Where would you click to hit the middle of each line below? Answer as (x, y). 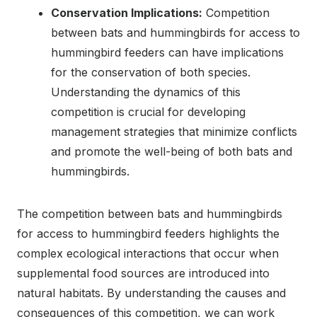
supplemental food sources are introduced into (143, 273)
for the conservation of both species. (151, 72)
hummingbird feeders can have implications (167, 52)
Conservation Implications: (127, 12)
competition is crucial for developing (148, 111)
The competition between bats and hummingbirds (150, 213)
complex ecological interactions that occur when (148, 253)
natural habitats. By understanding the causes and (151, 293)
